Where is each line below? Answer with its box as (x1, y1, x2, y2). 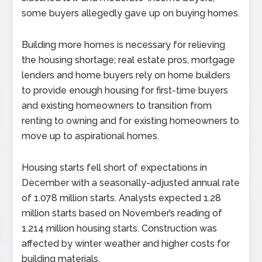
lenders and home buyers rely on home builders (22, 70, 231, 81)
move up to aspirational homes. (22, 130, 162, 142)
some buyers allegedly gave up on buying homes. (22, 8, 240, 19)
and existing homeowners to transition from (22, 100, 212, 111)
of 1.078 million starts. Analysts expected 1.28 (22, 192, 222, 204)
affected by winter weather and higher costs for (22, 238, 230, 249)
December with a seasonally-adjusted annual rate (22, 177, 240, 188)
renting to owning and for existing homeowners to (22, 115, 240, 126)
